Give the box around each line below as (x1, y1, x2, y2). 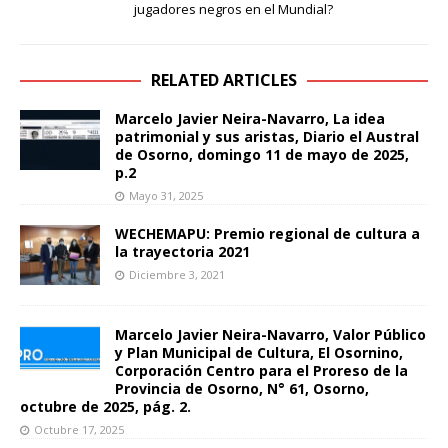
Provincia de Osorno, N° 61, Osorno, (115, 378, 369, 398)
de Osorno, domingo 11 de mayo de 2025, (115, 144, 409, 164)
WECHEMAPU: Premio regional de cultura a (115, 223, 420, 243)
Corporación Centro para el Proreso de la (115, 360, 408, 380)
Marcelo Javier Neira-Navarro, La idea (115, 108, 385, 128)
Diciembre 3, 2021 (129, 266, 225, 282)
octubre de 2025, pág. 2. (20, 396, 191, 416)
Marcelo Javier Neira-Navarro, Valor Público (115, 324, 426, 344)
